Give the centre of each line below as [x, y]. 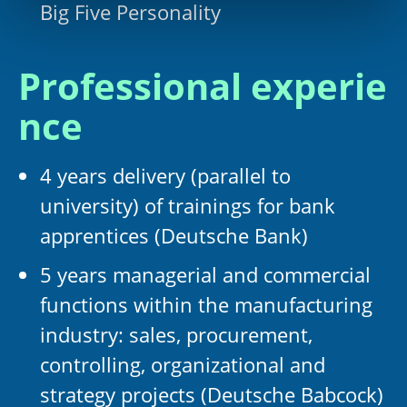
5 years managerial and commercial [205, 274]
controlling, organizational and [183, 364]
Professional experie [203, 86]
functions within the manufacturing [206, 304]
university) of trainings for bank [188, 205]
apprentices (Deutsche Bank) [174, 235]
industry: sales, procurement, [176, 334]
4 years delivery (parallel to [165, 175]
